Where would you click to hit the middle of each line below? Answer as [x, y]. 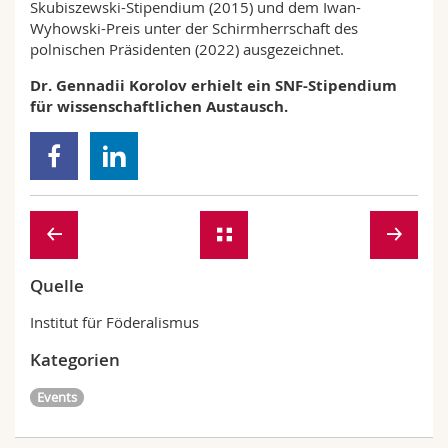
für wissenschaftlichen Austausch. [159, 106]
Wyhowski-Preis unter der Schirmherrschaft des [194, 28]
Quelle [57, 285]
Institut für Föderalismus [114, 322]
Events [57, 397]
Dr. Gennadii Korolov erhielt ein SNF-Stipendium [213, 85]
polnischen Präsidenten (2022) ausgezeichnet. [187, 49]
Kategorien [75, 359]
